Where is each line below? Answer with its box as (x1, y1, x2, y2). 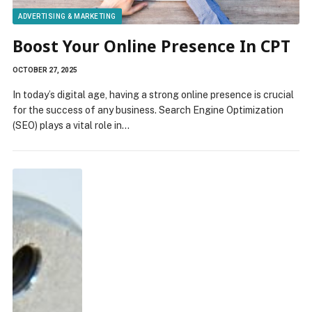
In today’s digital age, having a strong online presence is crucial (13, 88, 294, 100)
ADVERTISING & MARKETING (18, 12, 116, 20)
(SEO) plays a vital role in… (13, 119, 130, 131)
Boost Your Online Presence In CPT (13, 34, 290, 57)
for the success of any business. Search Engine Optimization (13, 104, 283, 116)
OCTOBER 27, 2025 (13, 65, 77, 74)
